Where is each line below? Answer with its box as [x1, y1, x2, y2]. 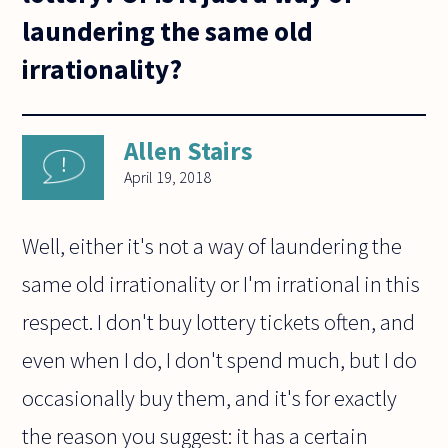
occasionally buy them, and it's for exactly [22, 384, 398, 413]
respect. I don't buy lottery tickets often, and [22, 308, 416, 337]
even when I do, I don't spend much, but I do [22, 346, 418, 375]
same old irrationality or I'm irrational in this [22, 270, 421, 299]
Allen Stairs [124, 135, 254, 168]
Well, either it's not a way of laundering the [22, 232, 403, 261]
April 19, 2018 [124, 167, 212, 188]
